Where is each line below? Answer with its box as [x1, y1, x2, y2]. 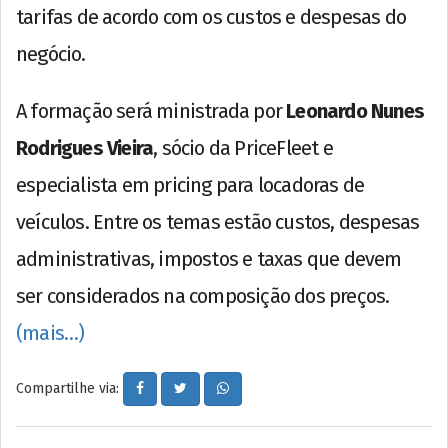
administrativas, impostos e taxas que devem [16, 246, 402, 271]
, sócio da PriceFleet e [153, 135, 333, 160]
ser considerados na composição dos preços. [16, 283, 390, 308]
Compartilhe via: [16, 379, 123, 397]
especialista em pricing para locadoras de [16, 172, 365, 197]
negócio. [16, 41, 86, 66]
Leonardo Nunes [286, 98, 425, 123]
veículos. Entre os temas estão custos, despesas [16, 209, 420, 234]
